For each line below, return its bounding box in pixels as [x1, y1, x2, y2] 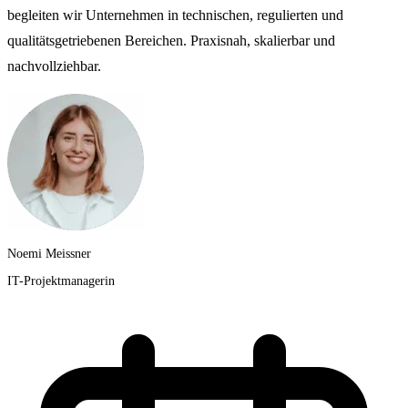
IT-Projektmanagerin [7, 274, 115, 289]
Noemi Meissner [7, 247, 91, 261]
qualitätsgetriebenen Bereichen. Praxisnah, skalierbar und [7, 33, 335, 49]
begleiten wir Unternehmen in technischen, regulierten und [7, 7, 343, 24]
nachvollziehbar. [7, 58, 101, 75]
